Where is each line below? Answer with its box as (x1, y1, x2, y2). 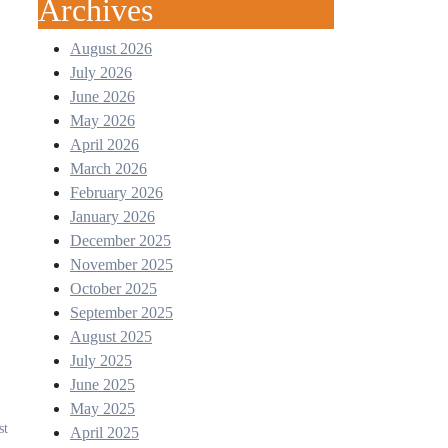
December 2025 (70, 232, 171, 249)
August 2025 (70, 328, 152, 345)
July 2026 (70, 64, 132, 81)
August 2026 (70, 40, 152, 57)
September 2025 (70, 304, 173, 321)
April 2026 (70, 136, 139, 153)
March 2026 (70, 160, 147, 177)
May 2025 (70, 400, 135, 417)
